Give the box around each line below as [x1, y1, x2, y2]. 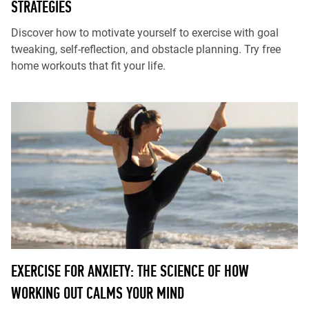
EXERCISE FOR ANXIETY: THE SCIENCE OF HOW [11, 261, 249, 280]
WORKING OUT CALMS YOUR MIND [11, 283, 184, 302]
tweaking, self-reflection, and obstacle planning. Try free [11, 43, 281, 56]
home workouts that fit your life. [11, 59, 166, 72]
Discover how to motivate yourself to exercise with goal [11, 26, 279, 39]
